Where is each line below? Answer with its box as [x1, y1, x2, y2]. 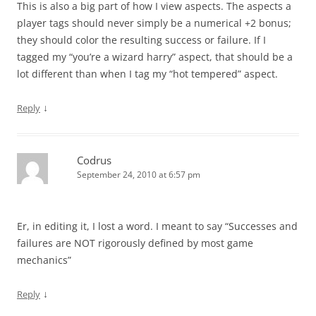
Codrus [77, 153, 111, 167]
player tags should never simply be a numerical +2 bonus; [17, 16, 291, 30]
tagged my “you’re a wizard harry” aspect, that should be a [17, 50, 293, 63]
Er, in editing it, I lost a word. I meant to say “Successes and [17, 219, 298, 233]
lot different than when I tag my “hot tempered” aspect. [17, 67, 278, 80]
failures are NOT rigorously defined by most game [17, 236, 253, 250]
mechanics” [17, 253, 71, 267]
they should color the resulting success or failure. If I [17, 33, 266, 47]
